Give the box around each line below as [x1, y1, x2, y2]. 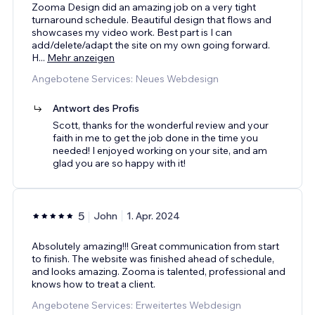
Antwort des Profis [53, 101, 139, 115]
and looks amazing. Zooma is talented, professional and [32, 264, 285, 278]
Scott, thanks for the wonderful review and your [53, 118, 269, 131]
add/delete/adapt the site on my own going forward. [32, 38, 270, 51]
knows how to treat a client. [32, 277, 155, 290]
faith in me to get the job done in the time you [53, 131, 258, 144]
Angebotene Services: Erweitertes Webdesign [32, 298, 241, 311]
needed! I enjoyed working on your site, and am [53, 143, 267, 157]
